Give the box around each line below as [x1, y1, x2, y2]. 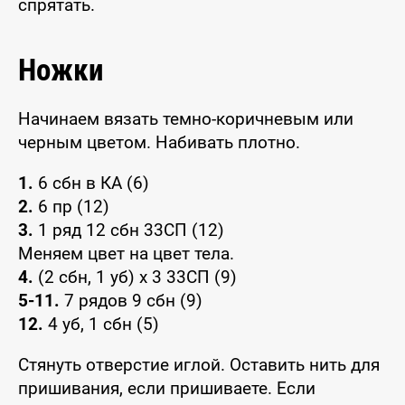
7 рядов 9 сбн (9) [60, 289, 202, 311]
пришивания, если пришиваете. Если [18, 377, 316, 399]
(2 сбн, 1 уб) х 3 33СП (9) [33, 266, 237, 287]
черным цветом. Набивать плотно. [18, 131, 300, 153]
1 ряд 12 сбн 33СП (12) [33, 219, 224, 240]
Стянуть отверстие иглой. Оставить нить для [18, 353, 380, 375]
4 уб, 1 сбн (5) [43, 313, 159, 334]
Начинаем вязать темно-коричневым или [18, 108, 353, 129]
